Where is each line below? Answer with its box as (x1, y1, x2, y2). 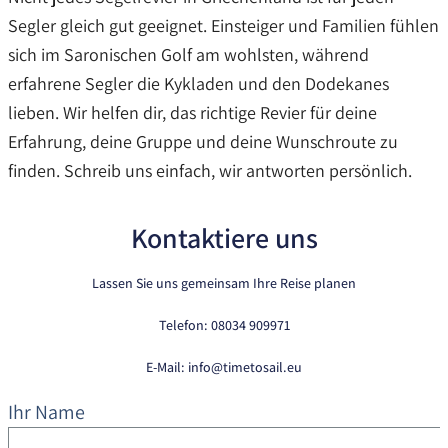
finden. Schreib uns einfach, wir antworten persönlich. (8, 158, 412, 182)
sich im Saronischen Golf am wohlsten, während (8, 42, 369, 66)
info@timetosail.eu (188, 357, 302, 376)
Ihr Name (8, 398, 85, 425)
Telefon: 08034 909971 (158, 315, 290, 334)
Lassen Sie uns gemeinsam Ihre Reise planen (92, 273, 356, 292)
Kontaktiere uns (130, 218, 318, 256)
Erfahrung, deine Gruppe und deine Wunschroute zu (8, 129, 398, 153)
